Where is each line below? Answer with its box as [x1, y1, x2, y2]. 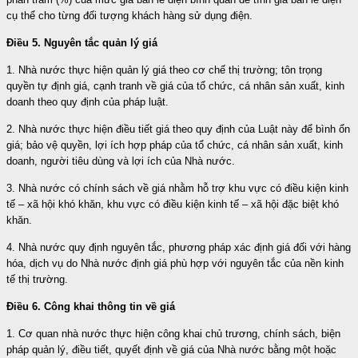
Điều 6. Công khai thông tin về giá [6, 300, 175, 312]
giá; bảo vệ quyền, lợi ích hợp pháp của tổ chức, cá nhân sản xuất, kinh [6, 138, 343, 151]
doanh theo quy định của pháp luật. [6, 95, 169, 108]
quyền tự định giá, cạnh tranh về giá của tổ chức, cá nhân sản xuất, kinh [6, 79, 344, 92]
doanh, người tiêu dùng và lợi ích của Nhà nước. [6, 154, 235, 167]
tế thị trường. [6, 272, 68, 285]
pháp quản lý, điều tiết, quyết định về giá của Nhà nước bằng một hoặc [6, 343, 336, 356]
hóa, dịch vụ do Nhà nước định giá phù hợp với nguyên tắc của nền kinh [6, 257, 344, 269]
